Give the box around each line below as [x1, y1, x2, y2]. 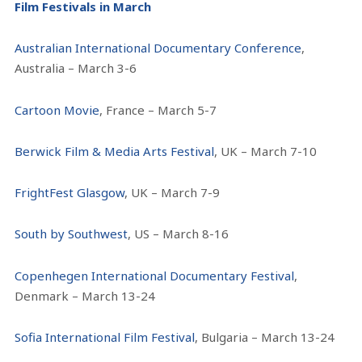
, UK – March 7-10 [214, 142, 318, 159]
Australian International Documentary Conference [15, 40, 302, 57]
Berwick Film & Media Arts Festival [15, 142, 215, 159]
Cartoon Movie [15, 101, 100, 118]
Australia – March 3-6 [15, 60, 137, 77]
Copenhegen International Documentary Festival [15, 267, 295, 284]
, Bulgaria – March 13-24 [195, 328, 335, 345]
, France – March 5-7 [99, 101, 217, 118]
